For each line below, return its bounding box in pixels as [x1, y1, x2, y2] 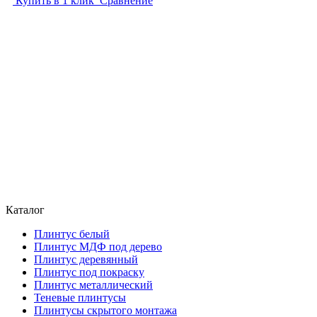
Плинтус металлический [34, 278, 153, 291]
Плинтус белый [34, 227, 110, 240]
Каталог [6, 203, 45, 216]
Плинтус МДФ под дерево [34, 240, 162, 253]
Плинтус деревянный [34, 253, 138, 265]
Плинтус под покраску [34, 265, 144, 278]
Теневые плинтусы [34, 291, 126, 304]
